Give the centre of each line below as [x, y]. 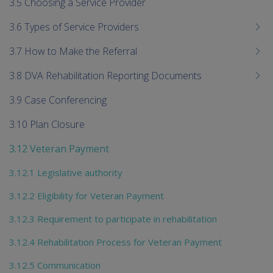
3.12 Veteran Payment [59, 149]
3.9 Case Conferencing [58, 100]
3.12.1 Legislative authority [66, 173]
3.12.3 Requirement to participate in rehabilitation [113, 219]
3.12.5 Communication [55, 265]
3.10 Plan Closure [47, 125]
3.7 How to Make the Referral [73, 51]
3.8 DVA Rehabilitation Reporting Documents [105, 76]
